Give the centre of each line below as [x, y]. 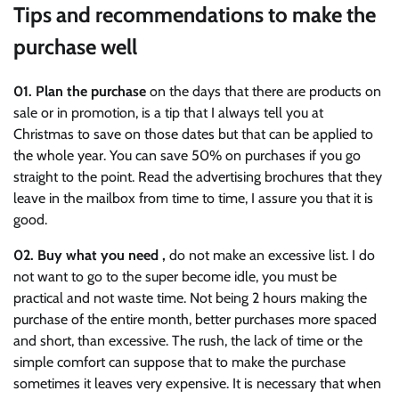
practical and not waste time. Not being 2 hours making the [190, 297]
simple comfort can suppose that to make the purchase [179, 362]
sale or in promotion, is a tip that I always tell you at [168, 112]
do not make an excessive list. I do [270, 255]
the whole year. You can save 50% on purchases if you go [187, 155]
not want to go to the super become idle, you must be [175, 276]
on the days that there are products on [264, 91]
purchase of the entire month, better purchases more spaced [195, 319]
